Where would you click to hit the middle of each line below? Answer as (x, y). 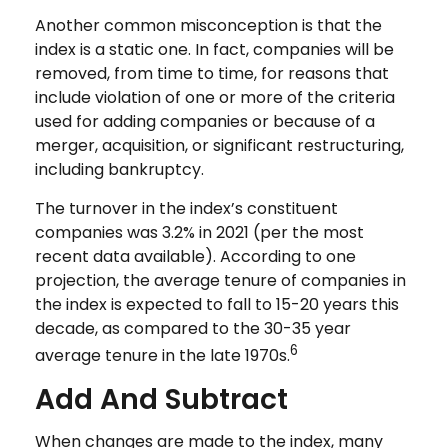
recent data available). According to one (195, 257)
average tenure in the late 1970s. (162, 356)
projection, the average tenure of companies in (220, 281)
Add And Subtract (161, 399)
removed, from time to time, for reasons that (212, 74)
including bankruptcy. (119, 170)
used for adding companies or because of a (205, 122)
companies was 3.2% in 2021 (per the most (199, 233)
